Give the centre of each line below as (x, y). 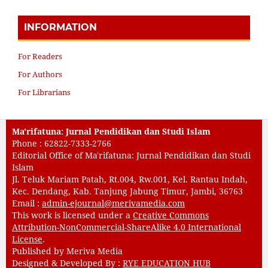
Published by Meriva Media (67, 251)
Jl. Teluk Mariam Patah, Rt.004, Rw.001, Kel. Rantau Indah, (130, 179)
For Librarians (44, 92)
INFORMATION (60, 27)
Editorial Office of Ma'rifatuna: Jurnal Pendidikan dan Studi (131, 155)
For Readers (40, 56)
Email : (27, 203)
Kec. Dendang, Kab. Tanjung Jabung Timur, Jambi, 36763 (127, 191)
